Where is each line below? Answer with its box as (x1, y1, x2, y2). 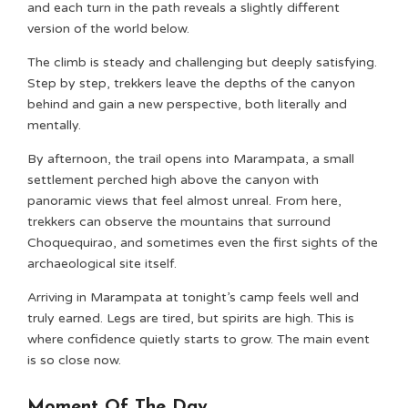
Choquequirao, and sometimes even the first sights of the (27, 235, 378, 250)
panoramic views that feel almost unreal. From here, (27, 193, 342, 209)
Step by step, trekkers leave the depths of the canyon (27, 76, 355, 91)
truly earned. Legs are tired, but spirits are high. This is (27, 311, 354, 326)
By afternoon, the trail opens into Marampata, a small (27, 151, 354, 167)
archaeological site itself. (27, 256, 177, 271)
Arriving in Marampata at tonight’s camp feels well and (27, 290, 359, 305)
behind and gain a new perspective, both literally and (27, 97, 347, 112)
